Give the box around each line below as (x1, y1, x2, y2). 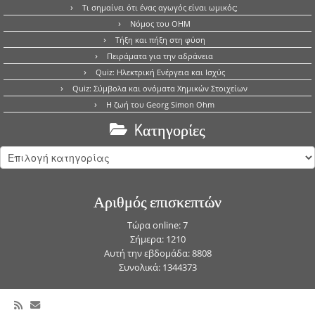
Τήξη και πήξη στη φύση (115, 34, 205, 45)
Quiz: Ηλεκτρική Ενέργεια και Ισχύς (95, 67, 225, 77)
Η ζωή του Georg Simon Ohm (105, 99, 214, 110)
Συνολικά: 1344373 (118, 261, 197, 274)
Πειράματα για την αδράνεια (107, 51, 213, 61)
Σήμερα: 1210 (129, 233, 186, 245)
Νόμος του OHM (129, 18, 191, 29)
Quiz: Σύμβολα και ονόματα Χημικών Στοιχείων (72, 83, 247, 94)
